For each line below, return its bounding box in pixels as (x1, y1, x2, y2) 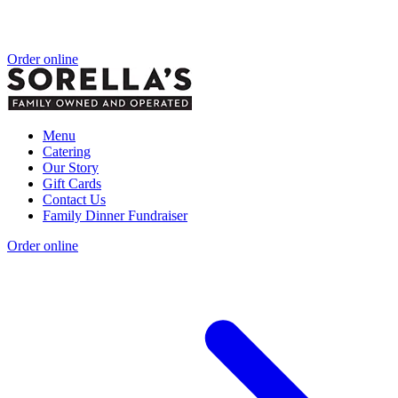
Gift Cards (43, 175, 101, 191)
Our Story (43, 159, 99, 175)
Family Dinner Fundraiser (43, 207, 187, 223)
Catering (43, 143, 91, 159)
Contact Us (43, 191, 106, 207)
